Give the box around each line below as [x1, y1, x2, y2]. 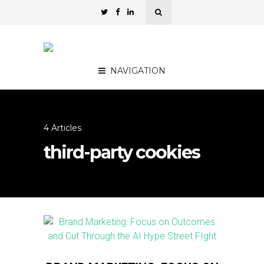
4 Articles [44, 123, 81, 133]
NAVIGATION [110, 65, 166, 76]
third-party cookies [44, 141, 200, 163]
